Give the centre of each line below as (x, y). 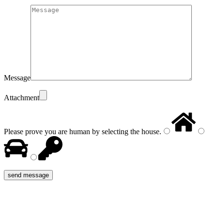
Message (17, 77)
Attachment (22, 97)
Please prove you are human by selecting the (72, 131)
